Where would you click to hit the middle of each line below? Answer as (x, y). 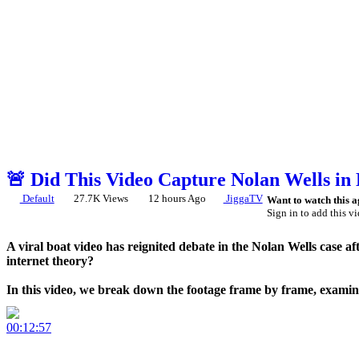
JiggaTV (243, 198)
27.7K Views (101, 198)
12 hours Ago (175, 198)
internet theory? (50, 261)
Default (37, 198)
